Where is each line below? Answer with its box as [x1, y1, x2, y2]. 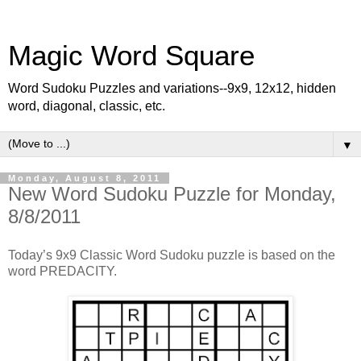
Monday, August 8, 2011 [8, 173, 161, 183]
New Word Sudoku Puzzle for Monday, [8, 183, 336, 205]
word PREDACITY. [8, 263, 117, 278]
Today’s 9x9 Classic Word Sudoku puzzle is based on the [8, 247, 335, 262]
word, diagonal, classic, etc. [8, 99, 165, 113]
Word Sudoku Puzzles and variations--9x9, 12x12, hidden [8, 81, 336, 95]
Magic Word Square [8, 40, 255, 71]
